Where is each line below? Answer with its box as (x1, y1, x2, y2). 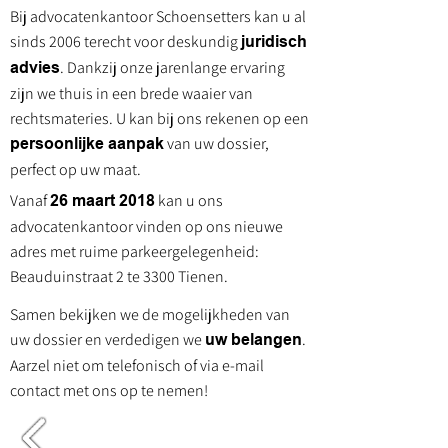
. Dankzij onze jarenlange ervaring (60, 57, 285, 78)
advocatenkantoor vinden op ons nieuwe (10, 216, 283, 237)
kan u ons (155, 190, 223, 211)
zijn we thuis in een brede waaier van (10, 83, 253, 104)
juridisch (241, 35, 307, 50)
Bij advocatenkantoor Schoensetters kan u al (10, 6, 306, 27)
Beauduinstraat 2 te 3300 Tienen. (10, 266, 228, 287)
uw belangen (205, 333, 302, 348)
